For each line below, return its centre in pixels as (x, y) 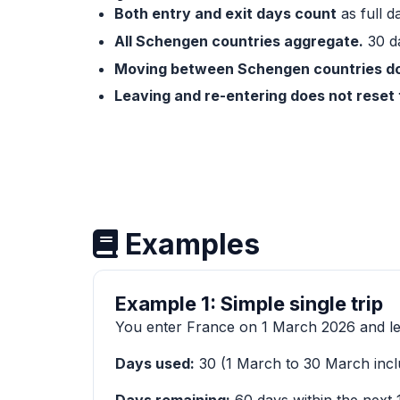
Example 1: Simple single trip (249, 303)
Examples (189, 244)
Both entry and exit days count (225, 14)
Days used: (155, 363)
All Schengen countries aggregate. (239, 41)
